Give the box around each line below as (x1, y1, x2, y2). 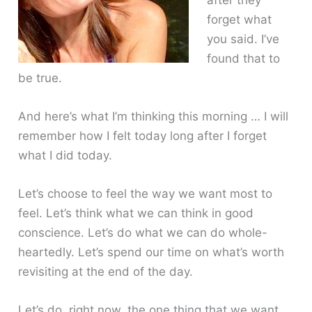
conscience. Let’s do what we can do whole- (18, 226, 268, 240)
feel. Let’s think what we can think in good (18, 206, 254, 221)
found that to (206, 51, 280, 65)
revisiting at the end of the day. (18, 265, 194, 279)
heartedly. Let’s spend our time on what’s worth (18, 245, 285, 260)
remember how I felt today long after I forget (18, 128, 267, 143)
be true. (18, 70, 63, 85)
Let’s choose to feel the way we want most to (18, 187, 273, 201)
